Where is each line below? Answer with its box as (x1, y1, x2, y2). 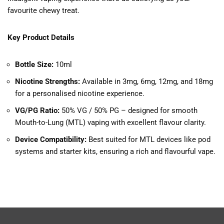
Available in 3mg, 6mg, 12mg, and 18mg (80, 77, 213, 86)
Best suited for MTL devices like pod (86, 135, 210, 144)
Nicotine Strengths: (15, 77, 80, 86)
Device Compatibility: (15, 135, 86, 144)
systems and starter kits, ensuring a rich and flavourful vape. (15, 147, 215, 156)
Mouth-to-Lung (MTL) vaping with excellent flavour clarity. (15, 118, 206, 127)
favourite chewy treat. (7, 6, 79, 15)
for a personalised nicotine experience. (15, 89, 144, 98)
